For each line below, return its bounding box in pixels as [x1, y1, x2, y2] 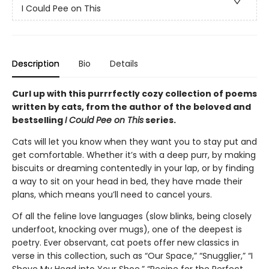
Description [12, 58, 59, 70]
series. [144, 114, 176, 126]
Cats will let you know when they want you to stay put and [12, 136, 257, 148]
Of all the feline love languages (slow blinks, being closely [12, 210, 252, 222]
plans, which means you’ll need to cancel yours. [12, 189, 212, 201]
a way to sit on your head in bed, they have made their [12, 175, 243, 187]
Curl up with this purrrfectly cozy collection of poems [12, 88, 257, 100]
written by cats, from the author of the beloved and [12, 101, 251, 113]
